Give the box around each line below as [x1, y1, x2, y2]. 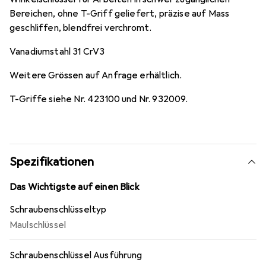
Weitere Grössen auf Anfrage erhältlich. [9, 69, 182, 81]
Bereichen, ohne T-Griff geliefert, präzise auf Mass [9, 8, 230, 20]
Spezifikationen [9, 154, 94, 169]
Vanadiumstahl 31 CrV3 [9, 46, 105, 58]
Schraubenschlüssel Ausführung [9, 249, 142, 261]
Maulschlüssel [9, 219, 66, 231]
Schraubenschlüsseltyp [9, 204, 107, 216]
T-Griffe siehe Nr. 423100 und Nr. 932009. [9, 93, 188, 105]
